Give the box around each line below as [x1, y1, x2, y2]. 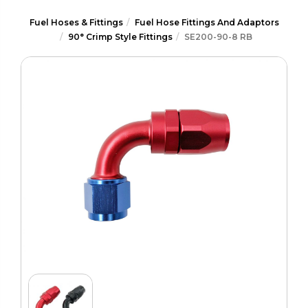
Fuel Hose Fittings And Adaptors [134, 17, 279, 28]
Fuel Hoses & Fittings [29, 17, 123, 28]
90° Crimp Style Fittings [67, 32, 173, 43]
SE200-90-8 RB [184, 32, 252, 43]
